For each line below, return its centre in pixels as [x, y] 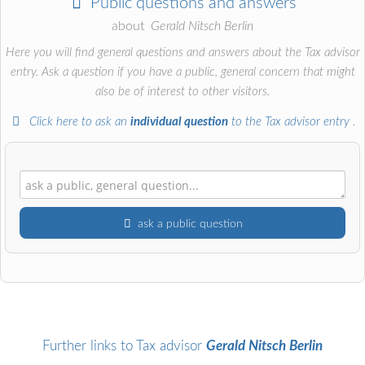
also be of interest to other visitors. [182, 92]
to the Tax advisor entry [290, 121]
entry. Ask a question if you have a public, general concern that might [182, 73]
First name [51, 270]
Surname [46, 337]
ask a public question [191, 224]
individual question [179, 121]
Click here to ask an [78, 121]
